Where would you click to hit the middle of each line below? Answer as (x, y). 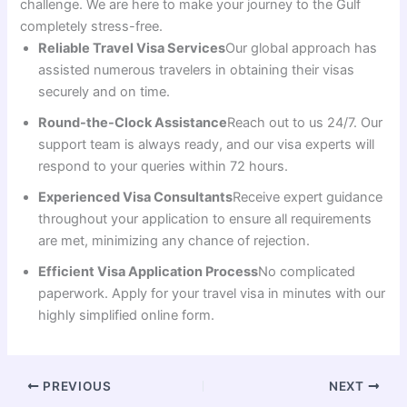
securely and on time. (104, 92)
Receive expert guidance (308, 198)
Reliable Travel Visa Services (132, 49)
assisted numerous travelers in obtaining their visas (197, 70)
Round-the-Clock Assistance (133, 123)
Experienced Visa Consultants (136, 198)
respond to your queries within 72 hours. (164, 167)
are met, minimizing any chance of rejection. (174, 241)
